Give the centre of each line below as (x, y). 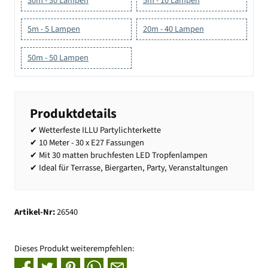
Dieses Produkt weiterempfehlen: (74, 248)
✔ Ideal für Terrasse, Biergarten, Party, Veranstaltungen (129, 168)
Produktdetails (73, 114)
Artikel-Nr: (36, 212)
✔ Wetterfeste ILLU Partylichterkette (95, 130)
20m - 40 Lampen (173, 29)
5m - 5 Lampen (54, 29)
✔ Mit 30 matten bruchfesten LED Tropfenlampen (119, 156)
